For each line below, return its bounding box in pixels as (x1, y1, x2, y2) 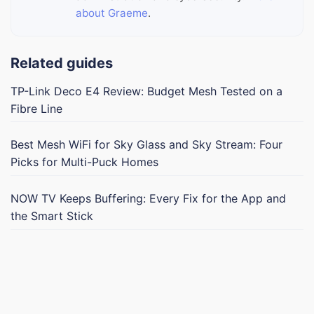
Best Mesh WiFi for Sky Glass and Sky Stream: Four (11, 137, 282, 152)
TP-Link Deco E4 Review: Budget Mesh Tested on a (11, 83, 282, 98)
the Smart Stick (11, 208, 93, 223)
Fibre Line (11, 101, 62, 116)
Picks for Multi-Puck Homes (11, 155, 158, 170)
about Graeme (76, 6, 148, 20)
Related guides (11, 54, 113, 71)
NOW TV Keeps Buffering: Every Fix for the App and (11, 191, 286, 205)
